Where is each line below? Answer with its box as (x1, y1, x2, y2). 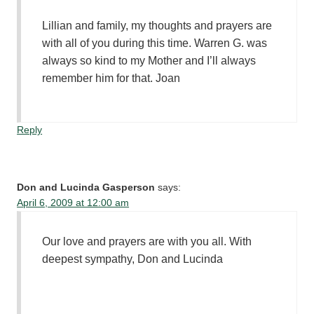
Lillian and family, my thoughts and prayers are (42, 20, 273, 32)
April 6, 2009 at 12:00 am (17, 198, 130, 209)
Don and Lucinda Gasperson (17, 182, 156, 193)
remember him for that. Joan (42, 72, 181, 85)
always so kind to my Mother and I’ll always (42, 55, 257, 67)
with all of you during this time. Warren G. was (42, 37, 268, 50)
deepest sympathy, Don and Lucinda (42, 253, 224, 266)
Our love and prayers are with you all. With (42, 235, 252, 248)
